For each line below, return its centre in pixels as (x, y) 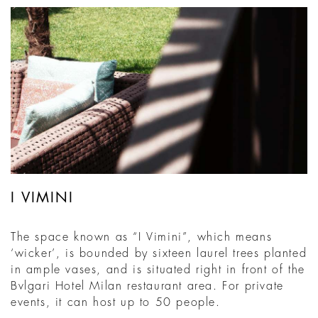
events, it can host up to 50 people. (116, 303)
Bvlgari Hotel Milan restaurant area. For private (147, 286)
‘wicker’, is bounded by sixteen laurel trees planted (159, 254)
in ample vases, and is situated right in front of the (158, 270)
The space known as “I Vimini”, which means (142, 237)
